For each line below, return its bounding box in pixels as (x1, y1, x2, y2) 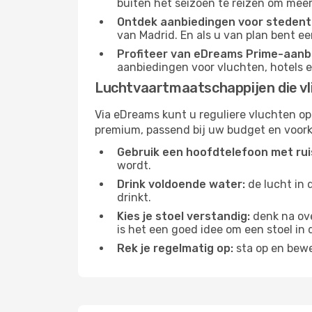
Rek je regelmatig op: (117, 242, 233, 255)
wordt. (117, 159, 151, 172)
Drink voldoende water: (117, 178, 245, 191)
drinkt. (117, 191, 151, 204)
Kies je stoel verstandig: (117, 210, 250, 223)
